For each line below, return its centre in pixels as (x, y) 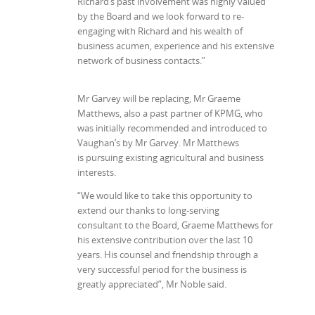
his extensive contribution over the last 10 (165, 240)
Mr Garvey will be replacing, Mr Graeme (159, 99)
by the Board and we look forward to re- (161, 17)
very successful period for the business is (162, 270)
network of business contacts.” (141, 61)
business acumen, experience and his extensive (176, 46)
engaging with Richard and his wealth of (160, 31)
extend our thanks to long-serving (148, 211)
